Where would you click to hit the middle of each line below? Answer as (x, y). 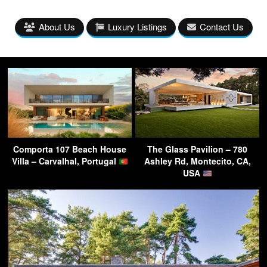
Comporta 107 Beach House (70, 149)
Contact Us (221, 27)
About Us (57, 27)
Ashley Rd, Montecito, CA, (197, 161)
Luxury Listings (137, 27)
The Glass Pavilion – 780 (197, 149)
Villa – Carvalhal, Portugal (65, 161)
